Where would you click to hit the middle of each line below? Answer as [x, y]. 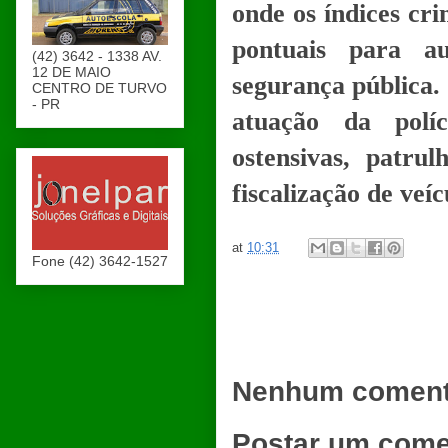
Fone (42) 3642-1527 [100, 261]
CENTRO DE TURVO [99, 88]
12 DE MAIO [71, 72]
